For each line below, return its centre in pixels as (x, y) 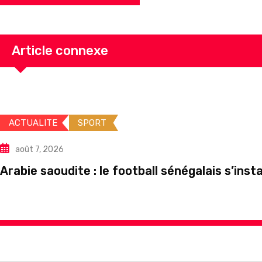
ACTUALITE (33, 123)
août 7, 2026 (39, 150)
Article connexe (60, 51)
